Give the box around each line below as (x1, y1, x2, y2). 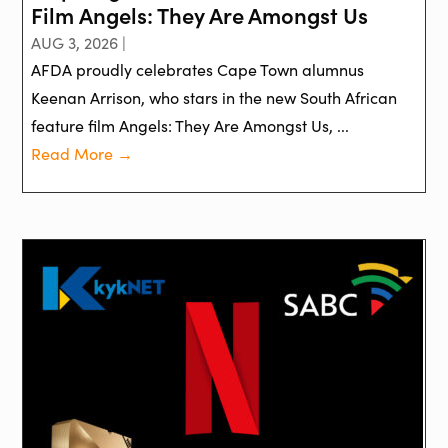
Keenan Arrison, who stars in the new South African (31, 86, 398, 108)
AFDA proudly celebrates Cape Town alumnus (31, 58, 365, 80)
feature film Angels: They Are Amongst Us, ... (31, 114, 350, 136)
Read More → (31, 142, 134, 164)
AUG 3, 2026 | (31, 31, 127, 53)
